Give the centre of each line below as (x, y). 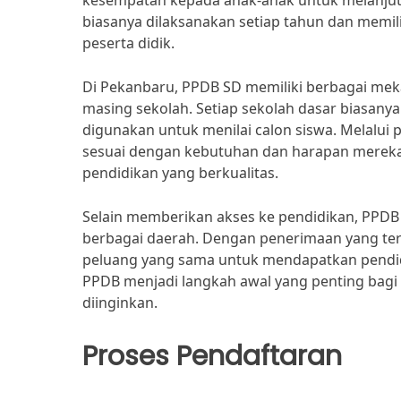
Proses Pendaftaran (212, 356)
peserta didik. (128, 43)
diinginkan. (120, 303)
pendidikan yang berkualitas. (180, 173)
